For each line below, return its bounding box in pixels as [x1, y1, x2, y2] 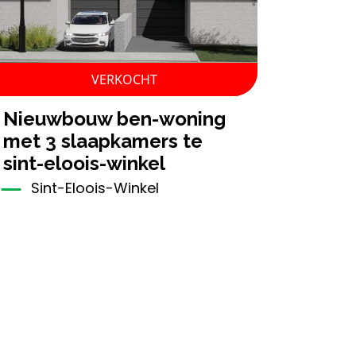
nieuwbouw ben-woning [3, 107, 18, 131]
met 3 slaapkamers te [3, 130, 203, 153]
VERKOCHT [91, 71, 157, 89]
